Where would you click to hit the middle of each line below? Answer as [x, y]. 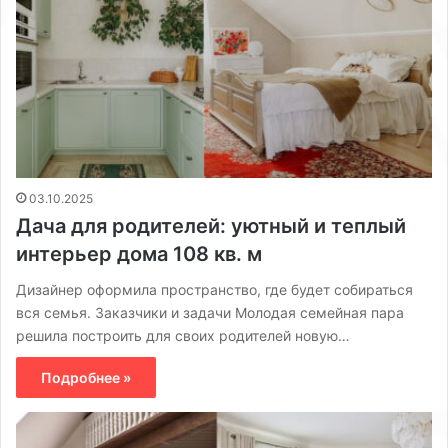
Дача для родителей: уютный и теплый [211, 225]
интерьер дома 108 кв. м [139, 253]
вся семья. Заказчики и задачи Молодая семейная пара [210, 312]
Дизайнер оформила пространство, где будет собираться [214, 289]
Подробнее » [86, 377]
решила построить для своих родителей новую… [183, 335]
